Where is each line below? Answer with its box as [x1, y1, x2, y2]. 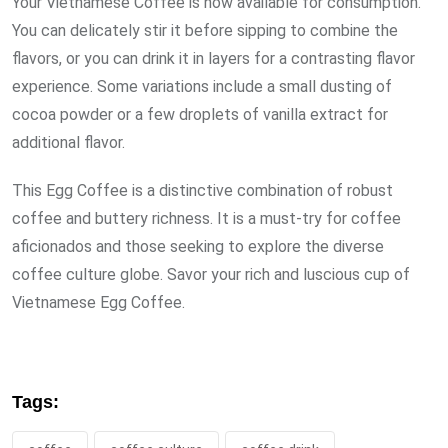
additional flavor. [12, 133, 125, 153]
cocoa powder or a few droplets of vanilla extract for [12, 105, 388, 125]
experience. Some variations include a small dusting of [12, 77, 392, 97]
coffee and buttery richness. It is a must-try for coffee [12, 209, 401, 229]
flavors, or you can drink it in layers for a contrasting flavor [12, 49, 415, 69]
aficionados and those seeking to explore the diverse [12, 237, 384, 257]
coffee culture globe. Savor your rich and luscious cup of [12, 265, 410, 285]
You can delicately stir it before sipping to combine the [12, 21, 398, 41]
